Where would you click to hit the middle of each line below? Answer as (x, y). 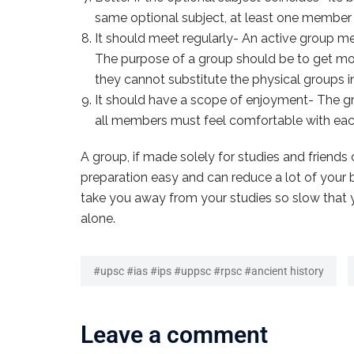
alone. (98, 218)
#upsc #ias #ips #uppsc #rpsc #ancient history (209, 271)
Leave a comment (174, 335)
